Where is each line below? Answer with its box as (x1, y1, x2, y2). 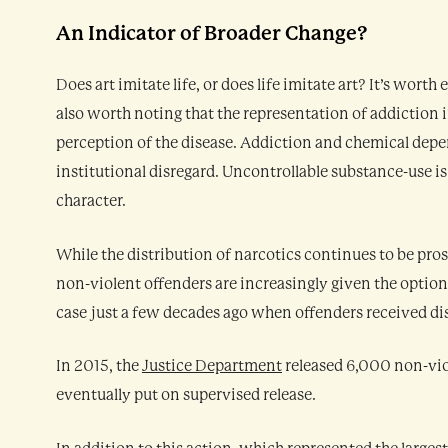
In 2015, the (56, 357, 142, 376)
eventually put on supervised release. (56, 386, 316, 405)
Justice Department (142, 357, 282, 376)
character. (56, 191, 126, 210)
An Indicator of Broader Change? (56, 21, 368, 45)
